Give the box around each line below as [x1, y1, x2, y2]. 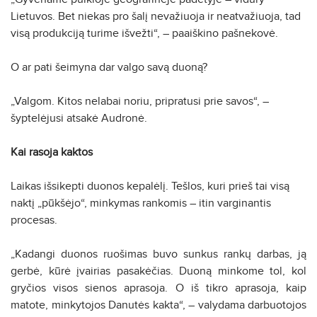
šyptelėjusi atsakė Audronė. [11, 110, 147, 125]
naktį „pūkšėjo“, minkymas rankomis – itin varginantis [11, 195, 271, 210]
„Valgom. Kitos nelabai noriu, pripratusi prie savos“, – [11, 93, 269, 108]
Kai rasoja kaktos [11, 144, 93, 159]
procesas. [11, 212, 57, 227]
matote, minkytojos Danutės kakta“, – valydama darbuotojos [11, 297, 306, 312]
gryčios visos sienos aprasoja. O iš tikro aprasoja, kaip [11, 280, 306, 295]
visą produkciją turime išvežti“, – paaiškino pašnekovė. [11, 25, 278, 40]
